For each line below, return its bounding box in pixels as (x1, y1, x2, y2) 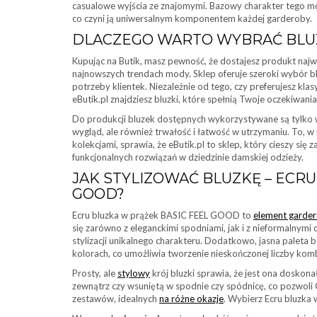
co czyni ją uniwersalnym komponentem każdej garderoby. (72, 13, 312, 24)
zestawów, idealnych (72, 293, 159, 304)
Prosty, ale (72, 267, 117, 279)
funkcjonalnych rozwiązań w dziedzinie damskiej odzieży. (72, 151, 304, 163)
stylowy (117, 267, 150, 279)
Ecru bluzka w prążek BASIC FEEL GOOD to (72, 209, 253, 221)
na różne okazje (159, 293, 224, 304)
